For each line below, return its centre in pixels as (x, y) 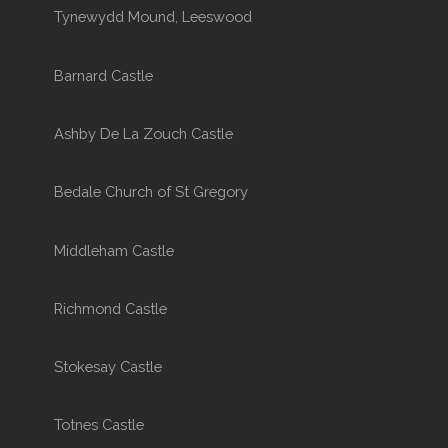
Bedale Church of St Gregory (150, 192)
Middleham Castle (113, 250)
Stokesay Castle (107, 367)
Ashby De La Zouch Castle (143, 133)
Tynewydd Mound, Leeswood (152, 17)
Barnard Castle (103, 75)
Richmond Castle (110, 308)
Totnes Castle (98, 425)
